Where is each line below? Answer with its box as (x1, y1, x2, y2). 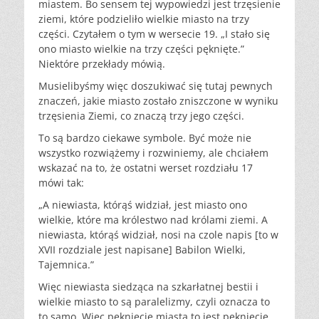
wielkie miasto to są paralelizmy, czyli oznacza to (38, 295, 270, 309)
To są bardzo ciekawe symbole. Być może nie (38, 131, 251, 145)
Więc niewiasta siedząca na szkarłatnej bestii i (38, 280, 258, 294)
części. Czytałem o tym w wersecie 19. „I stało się (38, 27, 270, 41)
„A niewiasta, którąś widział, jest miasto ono (38, 198, 247, 212)
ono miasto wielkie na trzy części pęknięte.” (38, 42, 244, 56)
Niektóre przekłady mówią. (38, 57, 165, 71)
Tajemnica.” (38, 258, 94, 272)
